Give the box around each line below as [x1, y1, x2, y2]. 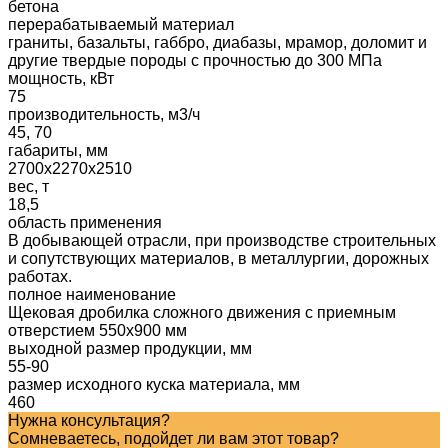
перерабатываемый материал [8, 15, 234, 33]
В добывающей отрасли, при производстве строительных [8, 231, 436, 249]
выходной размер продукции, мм [8, 339, 252, 357]
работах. [8, 267, 72, 285]
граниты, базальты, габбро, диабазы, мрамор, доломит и [8, 33, 427, 51]
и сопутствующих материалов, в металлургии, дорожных [8, 249, 429, 267]
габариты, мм [8, 141, 108, 159]
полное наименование [8, 285, 176, 303]
